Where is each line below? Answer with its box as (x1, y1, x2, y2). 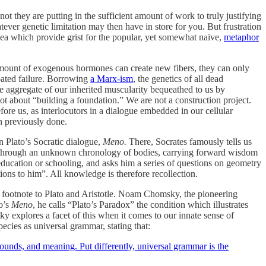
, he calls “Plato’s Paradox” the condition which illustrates (33, 199, 248, 210)
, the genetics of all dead (133, 73, 223, 84)
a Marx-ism (90, 73, 133, 84)
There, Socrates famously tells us (129, 136, 252, 147)
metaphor (224, 31, 259, 42)
